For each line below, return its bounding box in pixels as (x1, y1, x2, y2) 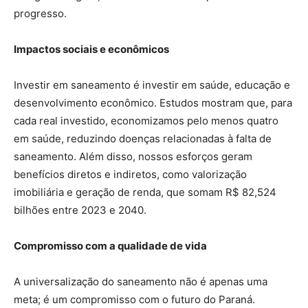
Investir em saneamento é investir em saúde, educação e (14, 78, 290, 92)
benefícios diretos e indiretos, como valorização (14, 168, 247, 181)
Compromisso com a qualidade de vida (14, 239, 207, 253)
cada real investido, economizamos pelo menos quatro (14, 114, 278, 128)
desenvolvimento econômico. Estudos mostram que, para (14, 96, 292, 110)
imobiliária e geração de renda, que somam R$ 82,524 (14, 186, 276, 199)
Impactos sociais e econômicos (14, 43, 169, 56)
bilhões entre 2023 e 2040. (14, 203, 146, 217)
